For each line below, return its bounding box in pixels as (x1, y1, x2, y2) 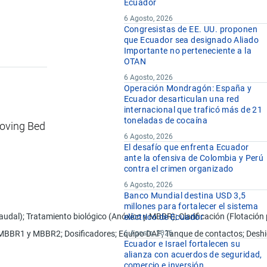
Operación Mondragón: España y (123, 83, 252, 94)
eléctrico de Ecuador (123, 212, 203, 222)
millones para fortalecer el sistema (123, 201, 259, 212)
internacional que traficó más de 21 (123, 105, 263, 115)
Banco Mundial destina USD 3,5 (123, 191, 246, 201)
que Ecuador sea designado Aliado (123, 35, 259, 45)
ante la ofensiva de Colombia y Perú (123, 153, 264, 163)
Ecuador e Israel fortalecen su (123, 239, 241, 249)
